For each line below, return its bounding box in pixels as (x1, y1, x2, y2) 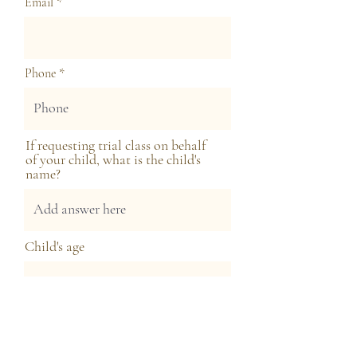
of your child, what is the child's (25, 151, 201, 169)
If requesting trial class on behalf (25, 136, 206, 155)
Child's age (25, 237, 84, 256)
